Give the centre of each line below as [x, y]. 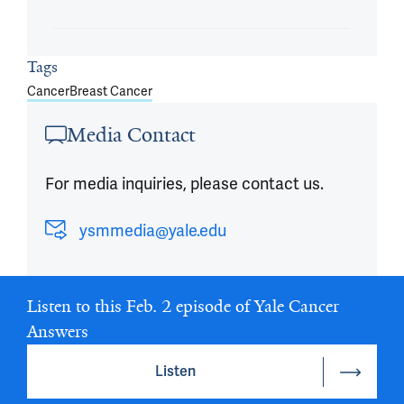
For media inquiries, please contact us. [184, 184]
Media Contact [131, 135]
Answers [58, 332]
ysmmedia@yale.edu [153, 230]
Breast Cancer [111, 91]
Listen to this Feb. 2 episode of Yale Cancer [183, 307]
